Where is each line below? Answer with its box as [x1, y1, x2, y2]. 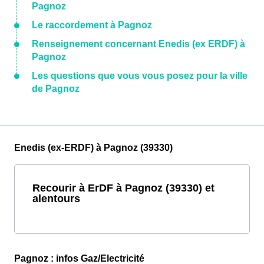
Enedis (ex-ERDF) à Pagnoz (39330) [14, 143, 173, 153]
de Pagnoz [32, 84, 80, 94]
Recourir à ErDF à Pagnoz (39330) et [32, 181, 214, 194]
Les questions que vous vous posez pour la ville [32, 71, 247, 81]
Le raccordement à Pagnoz [32, 20, 152, 31]
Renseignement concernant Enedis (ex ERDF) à [32, 39, 245, 49]
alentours [32, 192, 80, 205]
